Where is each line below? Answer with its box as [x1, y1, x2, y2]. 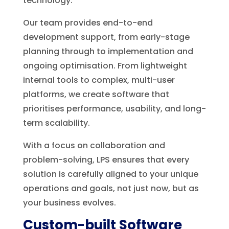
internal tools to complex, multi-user [22, 74, 175, 86]
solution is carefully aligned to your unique [22, 168, 198, 180]
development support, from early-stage [22, 31, 190, 43]
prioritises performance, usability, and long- [22, 102, 206, 114]
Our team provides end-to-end [22, 16, 153, 29]
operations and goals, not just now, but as [22, 182, 199, 194]
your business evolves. [22, 196, 116, 209]
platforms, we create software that [22, 88, 169, 100]
